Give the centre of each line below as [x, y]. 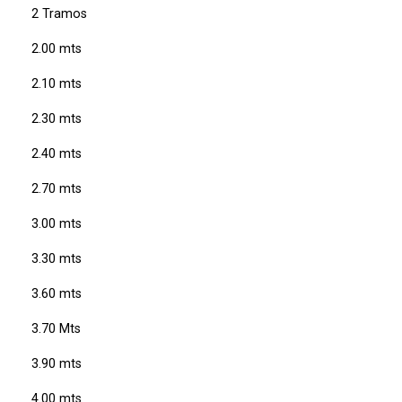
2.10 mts [57, 84]
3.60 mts [57, 294]
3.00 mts [57, 224]
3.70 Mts [56, 329]
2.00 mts [57, 49]
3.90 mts [57, 364]
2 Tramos [59, 14]
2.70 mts [57, 189]
